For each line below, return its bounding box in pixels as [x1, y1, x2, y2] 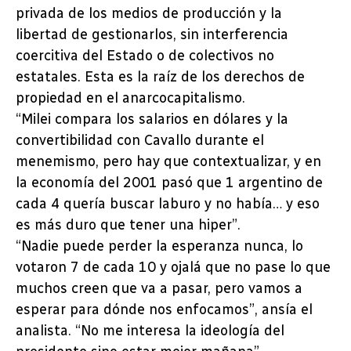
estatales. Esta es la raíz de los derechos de [16, 67, 305, 85]
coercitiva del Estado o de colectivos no [16, 46, 274, 64]
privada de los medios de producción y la [16, 4, 282, 22]
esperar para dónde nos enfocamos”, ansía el [16, 300, 313, 318]
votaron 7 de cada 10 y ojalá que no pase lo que [16, 258, 331, 276]
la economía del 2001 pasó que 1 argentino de [16, 173, 323, 191]
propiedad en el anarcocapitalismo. [16, 89, 245, 107]
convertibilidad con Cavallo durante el [16, 131, 264, 149]
